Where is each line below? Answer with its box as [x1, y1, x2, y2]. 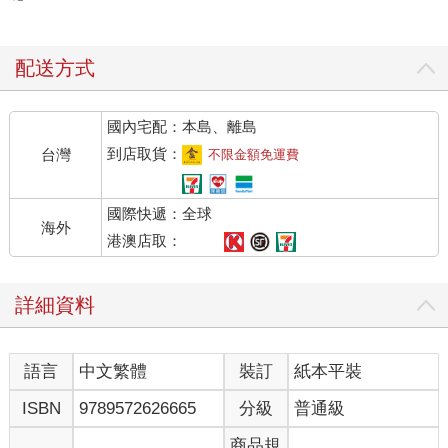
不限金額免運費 [208, 147, 300, 163]
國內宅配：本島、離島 [107, 118, 258, 136]
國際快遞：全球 [107, 205, 213, 223]
